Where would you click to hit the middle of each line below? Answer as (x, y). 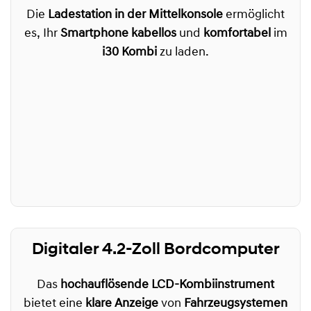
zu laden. (183, 53)
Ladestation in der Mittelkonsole (135, 15)
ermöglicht (254, 15)
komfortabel (237, 34)
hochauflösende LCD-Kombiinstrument (167, 285)
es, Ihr (42, 34)
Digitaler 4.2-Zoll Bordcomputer (155, 249)
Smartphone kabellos (118, 34)
